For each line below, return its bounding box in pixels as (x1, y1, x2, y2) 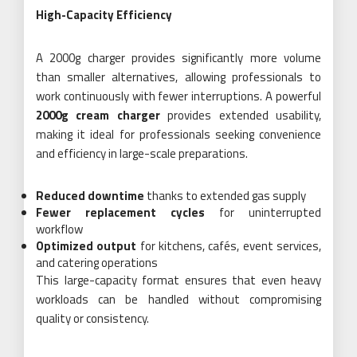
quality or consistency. (36, 308, 149, 328)
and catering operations (36, 253, 158, 272)
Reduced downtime (36, 186, 144, 205)
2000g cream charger (36, 105, 160, 124)
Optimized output (36, 236, 137, 255)
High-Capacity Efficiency (36, 5, 172, 24)
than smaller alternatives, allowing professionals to (36, 67, 321, 86)
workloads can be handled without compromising (36, 289, 321, 308)
